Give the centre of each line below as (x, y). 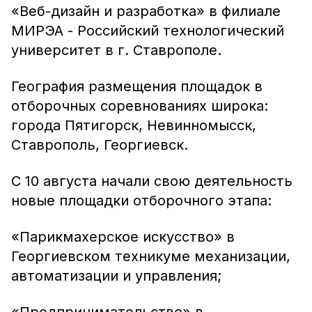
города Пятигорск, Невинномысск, (134, 125)
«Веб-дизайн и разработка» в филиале (146, 11)
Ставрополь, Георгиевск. (100, 145)
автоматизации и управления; (116, 276)
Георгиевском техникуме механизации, (151, 256)
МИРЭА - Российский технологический (148, 31)
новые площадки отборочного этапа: (141, 201)
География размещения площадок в (137, 86)
